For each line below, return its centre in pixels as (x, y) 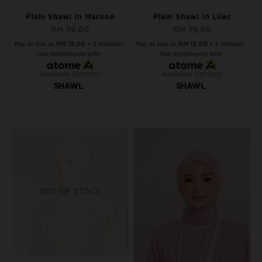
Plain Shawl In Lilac (192, 17)
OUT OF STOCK (70, 192)
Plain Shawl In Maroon (70, 17)
